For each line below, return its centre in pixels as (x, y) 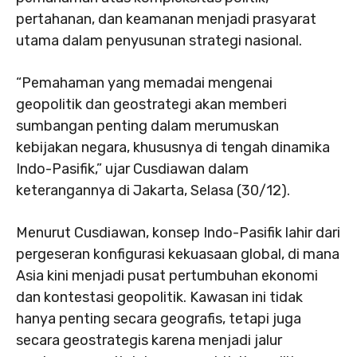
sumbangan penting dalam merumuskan (147, 126)
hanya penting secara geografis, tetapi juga (159, 319)
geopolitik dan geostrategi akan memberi (151, 104)
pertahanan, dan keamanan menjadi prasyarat (166, 19)
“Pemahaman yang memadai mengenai (144, 83)
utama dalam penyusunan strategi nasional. (159, 41)
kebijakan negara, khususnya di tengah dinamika (173, 147)
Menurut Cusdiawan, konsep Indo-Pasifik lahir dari (178, 233)
